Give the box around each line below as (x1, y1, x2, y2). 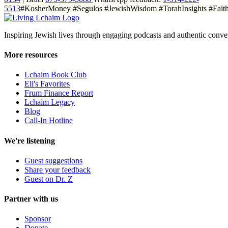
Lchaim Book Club (24, 70, 87, 79)
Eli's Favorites (24, 79, 70, 89)
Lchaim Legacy (24, 98, 75, 107)
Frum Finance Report (24, 89, 93, 98)
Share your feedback (24, 165, 91, 174)
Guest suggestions (24, 156, 82, 165)
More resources (4, 50, 58, 60)
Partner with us (4, 194, 58, 204)
